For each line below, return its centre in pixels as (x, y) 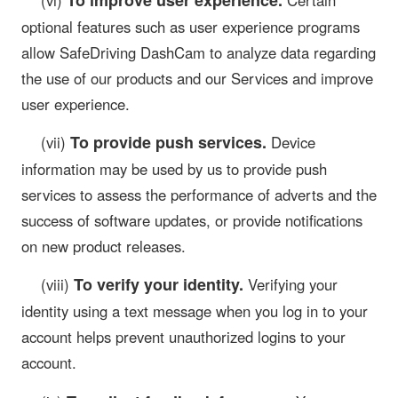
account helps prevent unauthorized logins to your (183, 337)
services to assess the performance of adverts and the (199, 195)
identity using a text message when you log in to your (195, 311)
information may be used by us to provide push (174, 169)
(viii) (57, 285)
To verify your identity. (158, 285)
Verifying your (290, 285)
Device (291, 143)
